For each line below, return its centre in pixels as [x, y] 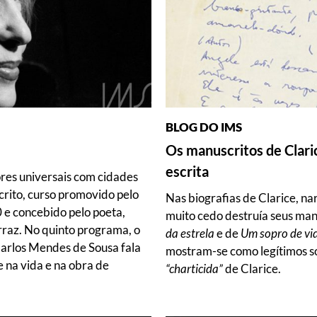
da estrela [190, 234]
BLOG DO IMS [204, 127]
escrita [187, 172]
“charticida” [194, 269]
